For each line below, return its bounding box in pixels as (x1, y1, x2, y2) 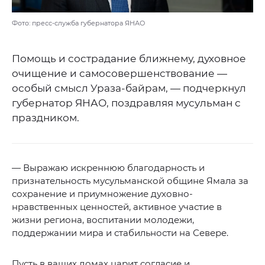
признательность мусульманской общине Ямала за (12, 175, 248, 187)
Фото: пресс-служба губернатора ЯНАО (12, 19, 145, 28)
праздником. (12, 112, 79, 124)
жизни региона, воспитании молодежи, (12, 214, 194, 226)
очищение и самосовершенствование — (12, 67, 227, 80)
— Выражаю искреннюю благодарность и (12, 162, 205, 174)
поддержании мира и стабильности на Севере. (12, 227, 228, 239)
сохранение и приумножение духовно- (12, 188, 193, 200)
